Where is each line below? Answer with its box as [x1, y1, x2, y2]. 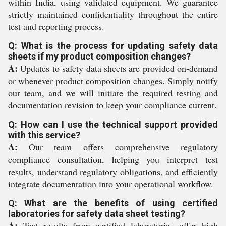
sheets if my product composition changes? [8, 51, 191, 62]
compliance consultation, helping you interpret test [8, 153, 218, 165]
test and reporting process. [8, 20, 104, 32]
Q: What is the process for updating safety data [8, 40, 218, 51]
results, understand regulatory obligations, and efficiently [8, 165, 218, 178]
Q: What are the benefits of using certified [8, 198, 218, 208]
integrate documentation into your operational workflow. [8, 178, 213, 190]
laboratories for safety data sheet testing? [8, 208, 185, 219]
